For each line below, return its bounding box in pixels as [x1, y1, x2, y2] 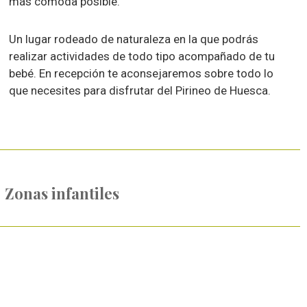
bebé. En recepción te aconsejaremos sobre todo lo [9, 66, 274, 80]
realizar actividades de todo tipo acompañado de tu [9, 49, 275, 63]
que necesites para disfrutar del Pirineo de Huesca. [9, 84, 271, 97]
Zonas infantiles [5, 182, 120, 204]
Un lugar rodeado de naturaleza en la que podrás [9, 32, 259, 46]
